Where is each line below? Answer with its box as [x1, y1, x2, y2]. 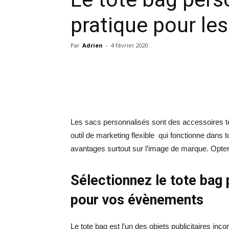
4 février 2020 [111, 41, 148, 49]
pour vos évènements [71, 192, 203, 208]
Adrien [82, 41, 103, 49]
